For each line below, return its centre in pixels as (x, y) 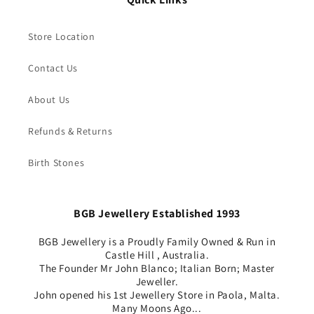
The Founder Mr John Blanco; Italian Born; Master (157, 268)
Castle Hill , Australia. (157, 254)
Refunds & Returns (70, 131)
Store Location (62, 36)
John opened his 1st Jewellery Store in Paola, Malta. (157, 294)
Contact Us (53, 68)
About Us (49, 99)
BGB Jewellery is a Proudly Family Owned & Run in (157, 241)
